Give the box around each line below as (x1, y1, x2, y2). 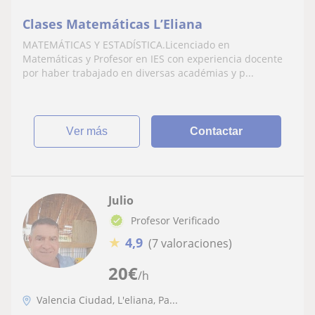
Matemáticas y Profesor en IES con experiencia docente (22, 51, 283, 65)
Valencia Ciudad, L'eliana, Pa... (37, 293, 178, 307)
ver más (74, 124, 108, 137)
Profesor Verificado (131, 213, 219, 227)
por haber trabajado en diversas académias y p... (22, 65, 254, 79)
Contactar (190, 124, 243, 137)
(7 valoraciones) (148, 235, 232, 251)
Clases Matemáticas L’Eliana (22, 15, 202, 32)
